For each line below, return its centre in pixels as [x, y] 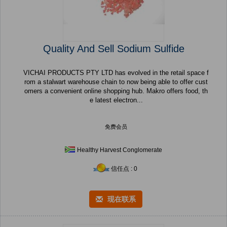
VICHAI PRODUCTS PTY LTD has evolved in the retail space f [116, 73]
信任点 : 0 [124, 169]
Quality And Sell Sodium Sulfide [113, 49]
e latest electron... [116, 100]
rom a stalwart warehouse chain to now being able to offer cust [116, 82]
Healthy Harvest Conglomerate [120, 150]
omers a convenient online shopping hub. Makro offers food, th [116, 91]
